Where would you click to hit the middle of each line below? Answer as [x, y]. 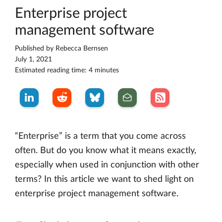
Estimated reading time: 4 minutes [67, 71]
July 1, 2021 [33, 60]
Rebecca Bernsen [82, 49]
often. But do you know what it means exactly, [106, 151]
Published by [35, 49]
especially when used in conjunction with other [107, 165]
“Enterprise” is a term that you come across [100, 137]
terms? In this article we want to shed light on [104, 180]
